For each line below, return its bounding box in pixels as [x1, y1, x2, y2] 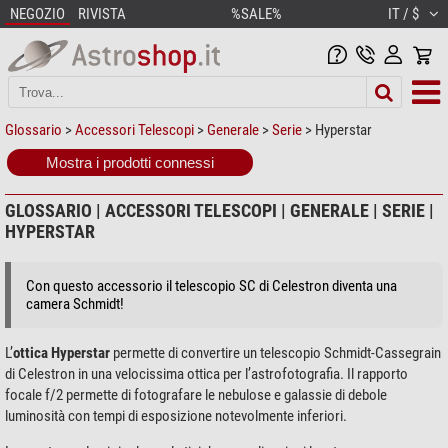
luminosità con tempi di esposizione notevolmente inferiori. [5, 406, 347, 425]
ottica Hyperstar [13, 343, 113, 362]
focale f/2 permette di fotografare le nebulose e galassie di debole [5, 385, 387, 404]
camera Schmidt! [26, 294, 124, 313]
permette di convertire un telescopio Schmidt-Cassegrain [113, 343, 441, 362]
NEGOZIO [10, 5, 65, 23]
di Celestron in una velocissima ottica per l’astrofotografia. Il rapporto [5, 364, 408, 383]
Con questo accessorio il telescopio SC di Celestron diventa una [26, 276, 397, 295]
